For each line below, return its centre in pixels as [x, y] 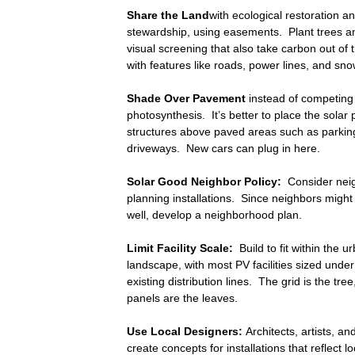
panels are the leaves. [182, 298]
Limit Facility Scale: [180, 248]
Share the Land [168, 15]
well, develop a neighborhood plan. [214, 215]
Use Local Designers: [186, 332]
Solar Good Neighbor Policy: [204, 182]
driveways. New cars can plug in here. [223, 149]
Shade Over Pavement [188, 99]
